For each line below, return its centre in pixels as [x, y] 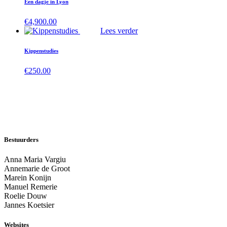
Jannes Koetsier [29, 205]
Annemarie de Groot [37, 168]
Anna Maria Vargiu [35, 159]
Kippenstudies [41, 51]
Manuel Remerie [31, 186]
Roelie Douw [26, 196]
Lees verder [119, 30]
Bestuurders [21, 139]
